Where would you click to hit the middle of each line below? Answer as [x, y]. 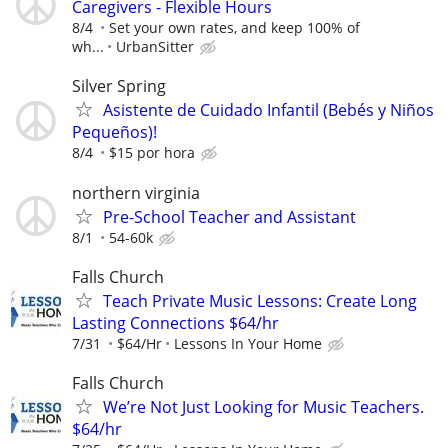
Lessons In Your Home [248, 343]
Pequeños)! [114, 132]
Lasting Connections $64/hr [175, 322]
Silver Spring [119, 86]
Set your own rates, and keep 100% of [234, 28]
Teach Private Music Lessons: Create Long [260, 300]
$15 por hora [152, 153]
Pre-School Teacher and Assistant [229, 216]
